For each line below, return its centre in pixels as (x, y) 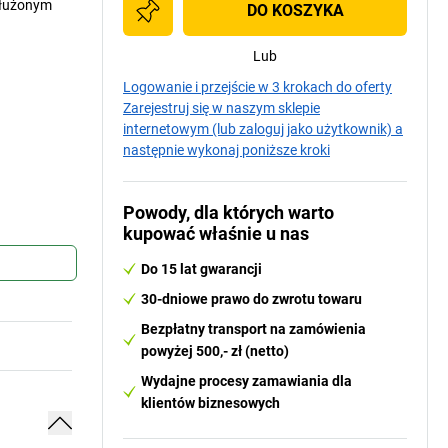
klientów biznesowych (210, 403)
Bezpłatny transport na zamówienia (253, 329)
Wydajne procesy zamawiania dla (246, 381)
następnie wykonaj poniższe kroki (226, 150)
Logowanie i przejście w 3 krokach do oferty (257, 87)
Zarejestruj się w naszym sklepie (221, 108)
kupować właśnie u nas (216, 233)
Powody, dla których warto (228, 212)
